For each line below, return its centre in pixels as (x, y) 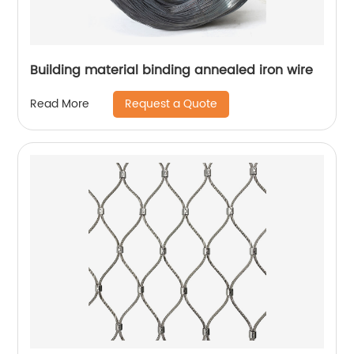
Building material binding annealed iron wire (172, 70)
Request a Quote (171, 104)
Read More (60, 104)
